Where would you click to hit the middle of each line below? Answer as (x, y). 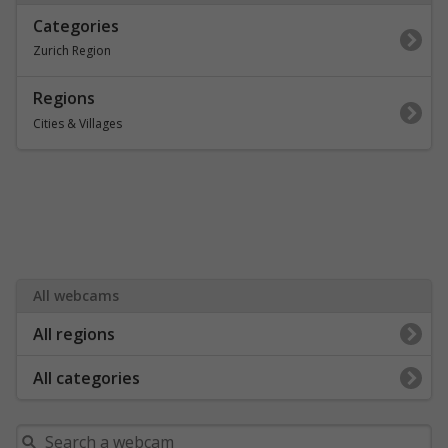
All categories (86, 377)
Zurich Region (72, 50)
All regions (74, 334)
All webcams (76, 295)
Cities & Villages (77, 123)
